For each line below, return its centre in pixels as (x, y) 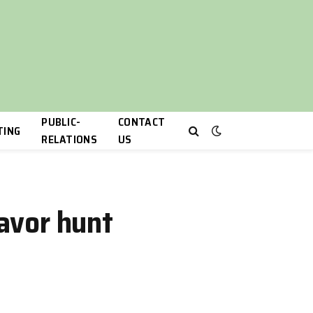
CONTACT (142, 122)
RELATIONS (70, 139)
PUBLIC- (61, 122)
